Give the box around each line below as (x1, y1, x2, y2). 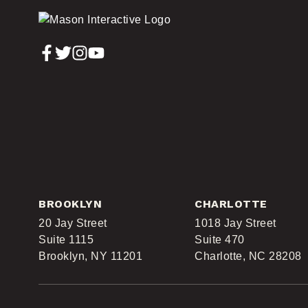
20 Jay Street (38, 217, 107, 229)
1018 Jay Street (195, 217, 276, 229)
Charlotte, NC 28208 (195, 250, 302, 262)
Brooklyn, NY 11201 (38, 250, 142, 262)
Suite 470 (195, 234, 245, 245)
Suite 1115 (38, 234, 93, 245)
